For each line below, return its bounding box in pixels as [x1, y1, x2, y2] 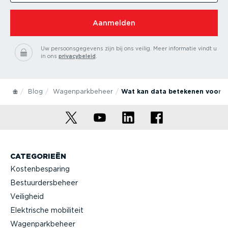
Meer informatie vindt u [153, 45, 217, 52]
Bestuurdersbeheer [10, 178, 78, 187]
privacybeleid [58, 52, 96, 60]
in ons [40, 52, 59, 60]
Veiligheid [10, 192, 44, 201]
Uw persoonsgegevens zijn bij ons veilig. [40, 45, 152, 52]
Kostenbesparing [10, 164, 70, 173]
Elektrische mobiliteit [10, 206, 83, 214]
